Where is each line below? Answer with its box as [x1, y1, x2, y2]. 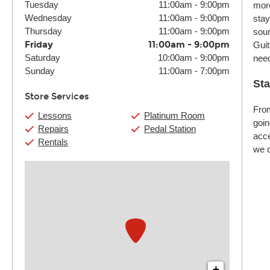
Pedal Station [144, 124, 196, 134]
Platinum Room [144, 110, 205, 121]
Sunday [25, 66, 55, 76]
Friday [25, 39, 53, 50]
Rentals [38, 137, 68, 147]
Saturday [25, 52, 60, 63]
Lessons [38, 110, 72, 121]
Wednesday [25, 13, 72, 23]
